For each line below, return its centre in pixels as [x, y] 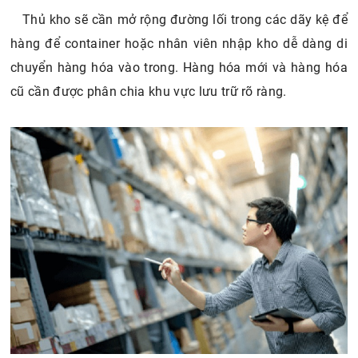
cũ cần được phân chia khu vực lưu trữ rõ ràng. [151, 92]
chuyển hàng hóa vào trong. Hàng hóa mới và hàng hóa [179, 68]
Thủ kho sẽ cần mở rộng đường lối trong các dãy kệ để [185, 20]
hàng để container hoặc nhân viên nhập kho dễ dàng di [179, 44]
